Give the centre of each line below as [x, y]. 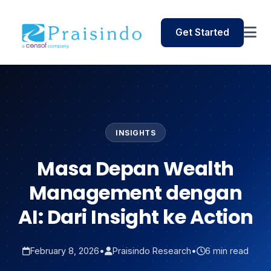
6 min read [227, 251]
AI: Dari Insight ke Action [135, 217]
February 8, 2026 [65, 251]
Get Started [202, 32]
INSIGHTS [135, 132]
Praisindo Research [152, 251]
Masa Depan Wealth [135, 169]
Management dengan [135, 193]
